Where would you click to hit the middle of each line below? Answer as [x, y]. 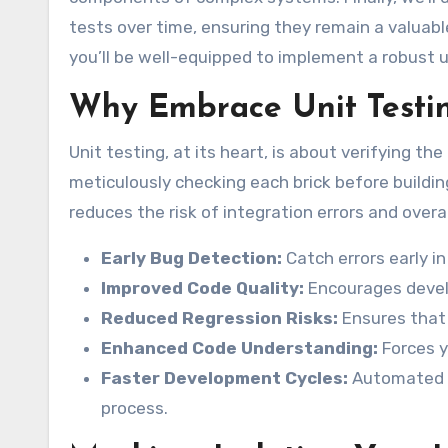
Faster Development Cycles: [224, 378]
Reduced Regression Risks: [219, 318]
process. [134, 408]
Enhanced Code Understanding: [239, 348]
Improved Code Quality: [202, 288]
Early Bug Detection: [191, 258]
